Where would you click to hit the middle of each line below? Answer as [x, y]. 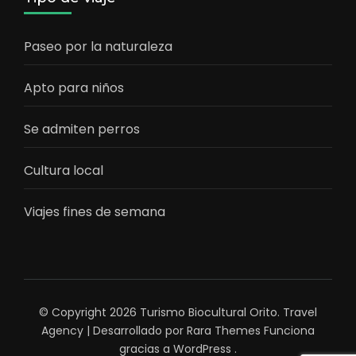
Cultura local [64, 171]
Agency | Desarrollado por [114, 331]
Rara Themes [224, 331]
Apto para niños [74, 88]
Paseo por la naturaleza [98, 47]
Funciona [288, 331]
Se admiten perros [82, 130]
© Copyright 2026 [89, 313]
